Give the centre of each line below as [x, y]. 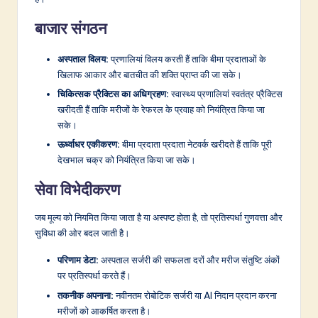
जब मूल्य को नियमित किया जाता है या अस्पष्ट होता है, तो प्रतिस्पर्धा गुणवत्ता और [159, 218]
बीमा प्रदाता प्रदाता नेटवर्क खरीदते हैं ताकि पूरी [196, 144]
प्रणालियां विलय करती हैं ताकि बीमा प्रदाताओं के [187, 59]
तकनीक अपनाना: [86, 295]
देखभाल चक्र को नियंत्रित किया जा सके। [127, 160]
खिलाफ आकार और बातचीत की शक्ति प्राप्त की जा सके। [150, 75]
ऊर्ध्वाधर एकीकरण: [89, 144]
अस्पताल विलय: [83, 59]
